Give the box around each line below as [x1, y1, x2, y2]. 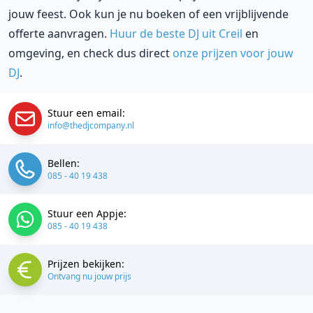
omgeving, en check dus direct [8, 45, 173, 61]
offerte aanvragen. [8, 26, 110, 42]
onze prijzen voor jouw [173, 45, 293, 61]
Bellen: [48, 156, 80, 170]
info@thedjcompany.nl [48, 119, 134, 132]
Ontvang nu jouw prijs [48, 270, 131, 283]
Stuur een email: [48, 106, 125, 120]
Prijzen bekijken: [48, 257, 124, 271]
